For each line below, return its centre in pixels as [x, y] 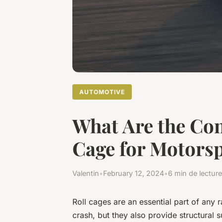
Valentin [86, 173]
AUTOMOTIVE [102, 92]
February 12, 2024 [134, 173]
